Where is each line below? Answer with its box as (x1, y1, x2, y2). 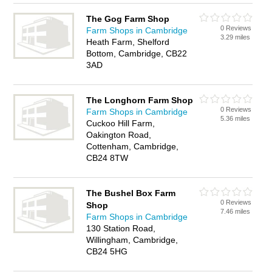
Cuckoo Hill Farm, (86, 118, 155, 128)
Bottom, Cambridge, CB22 (86, 49, 188, 58)
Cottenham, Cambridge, (86, 141, 179, 151)
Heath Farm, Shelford (86, 37, 170, 47)
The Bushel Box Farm (86, 188, 176, 198)
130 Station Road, (86, 223, 156, 233)
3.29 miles (220, 33, 251, 41)
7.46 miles (220, 208, 251, 215)
